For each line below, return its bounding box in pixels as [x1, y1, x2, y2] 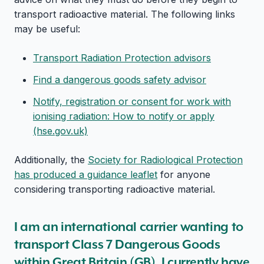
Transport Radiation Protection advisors [33, 52, 211, 64]
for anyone [157, 169, 210, 180]
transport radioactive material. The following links [14, 8, 235, 20]
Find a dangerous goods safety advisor [33, 74, 206, 85]
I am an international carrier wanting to [14, 219, 243, 235]
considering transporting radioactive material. [14, 183, 215, 195]
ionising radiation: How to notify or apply [33, 110, 214, 122]
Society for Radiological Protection [88, 154, 243, 166]
